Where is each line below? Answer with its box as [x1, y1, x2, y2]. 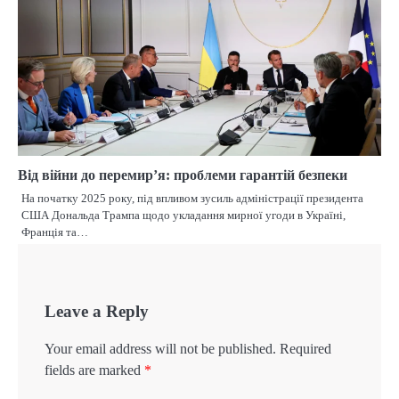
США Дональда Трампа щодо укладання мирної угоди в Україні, [21, 208, 346, 223]
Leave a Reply [45, 302, 149, 322]
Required [280, 341, 331, 357]
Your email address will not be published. [45, 341, 276, 357]
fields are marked [45, 362, 144, 379]
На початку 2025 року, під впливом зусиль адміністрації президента [21, 191, 363, 206]
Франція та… [21, 225, 88, 240]
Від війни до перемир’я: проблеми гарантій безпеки [18, 167, 347, 183]
